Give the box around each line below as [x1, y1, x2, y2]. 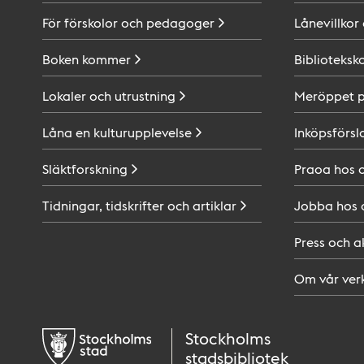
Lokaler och [42, 87, 111, 104]
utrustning [115, 87, 175, 104]
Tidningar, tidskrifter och [42, 197, 189, 214]
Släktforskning [42, 160, 128, 177]
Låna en [42, 123, 90, 141]
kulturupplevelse [93, 123, 192, 141]
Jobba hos [294, 197, 357, 214]
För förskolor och [42, 14, 143, 31]
